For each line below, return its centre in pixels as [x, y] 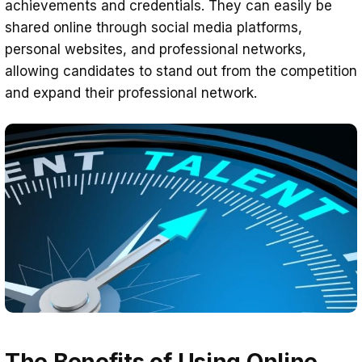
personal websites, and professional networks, [156, 49]
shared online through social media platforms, [154, 27]
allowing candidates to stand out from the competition [181, 71]
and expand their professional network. [131, 93]
